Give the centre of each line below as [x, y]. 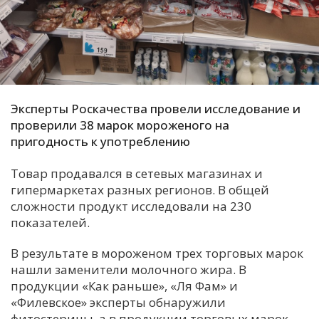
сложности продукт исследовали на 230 [131, 206]
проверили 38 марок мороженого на [120, 125]
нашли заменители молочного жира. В [129, 269]
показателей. [50, 222]
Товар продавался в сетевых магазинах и [137, 173]
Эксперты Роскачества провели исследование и [156, 108]
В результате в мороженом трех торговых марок [157, 253]
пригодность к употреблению [100, 141]
